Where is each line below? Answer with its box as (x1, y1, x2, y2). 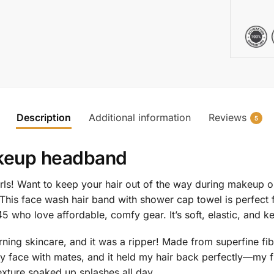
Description (17, 111, 71, 124)
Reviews (209, 111, 246, 124)
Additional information (89, 111, 191, 124)
